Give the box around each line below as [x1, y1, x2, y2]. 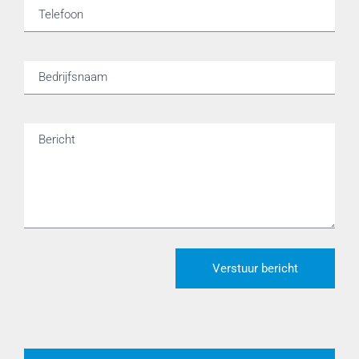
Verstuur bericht [212, 260, 298, 276]
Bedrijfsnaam [38, 69, 107, 84]
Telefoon [38, 6, 83, 22]
